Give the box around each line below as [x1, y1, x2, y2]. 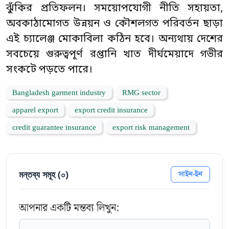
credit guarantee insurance [12, 122, 96, 134]
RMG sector [122, 87, 161, 99]
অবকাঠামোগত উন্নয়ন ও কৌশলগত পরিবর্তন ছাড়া [6, 17, 223, 31]
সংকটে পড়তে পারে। [6, 63, 93, 77]
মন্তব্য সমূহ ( [19, 168, 61, 180]
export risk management [112, 122, 190, 134]
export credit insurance [75, 104, 148, 117]
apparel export [12, 104, 58, 117]
